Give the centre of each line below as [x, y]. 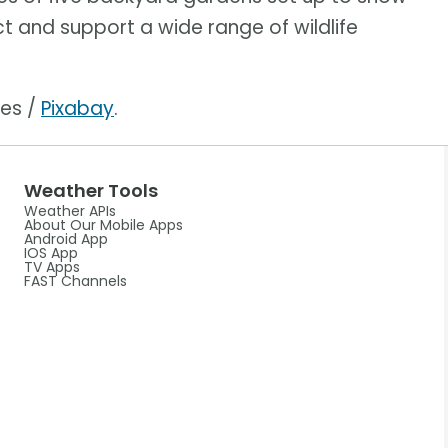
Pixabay [77, 108]
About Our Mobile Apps [103, 224]
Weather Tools [90, 190]
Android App [65, 238]
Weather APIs [69, 210]
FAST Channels [75, 280]
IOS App [50, 252]
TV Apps [51, 266]
